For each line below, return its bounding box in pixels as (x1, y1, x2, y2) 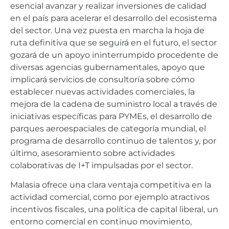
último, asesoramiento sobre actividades (10, 148, 175, 158)
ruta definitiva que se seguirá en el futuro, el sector (10, 37, 217, 48)
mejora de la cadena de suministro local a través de (10, 99, 217, 109)
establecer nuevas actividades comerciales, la (10, 86, 195, 97)
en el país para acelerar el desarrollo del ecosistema (10, 13, 217, 23)
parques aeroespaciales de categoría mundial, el (10, 123, 206, 133)
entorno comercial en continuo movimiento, (10, 217, 192, 227)
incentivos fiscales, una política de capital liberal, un (10, 204, 218, 215)
